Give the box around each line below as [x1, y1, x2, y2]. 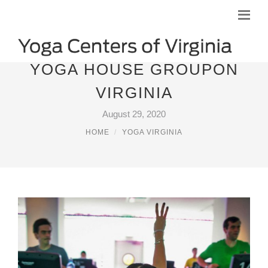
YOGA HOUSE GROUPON [29, 60, 239, 78]
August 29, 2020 [102, 109, 166, 119]
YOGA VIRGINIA [122, 128, 182, 136]
